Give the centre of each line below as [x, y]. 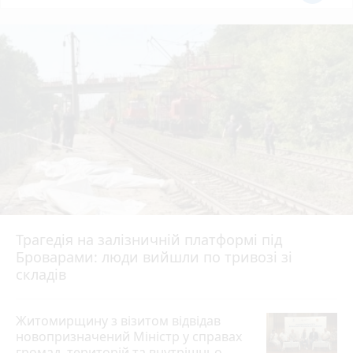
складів [41, 275]
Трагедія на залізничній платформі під [149, 240]
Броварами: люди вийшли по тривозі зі [154, 257]
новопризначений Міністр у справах [129, 337]
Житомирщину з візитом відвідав [118, 321]
